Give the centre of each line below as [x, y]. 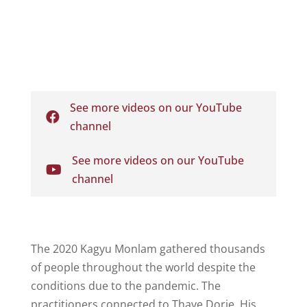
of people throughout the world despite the [143, 267]
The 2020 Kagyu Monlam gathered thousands [148, 248]
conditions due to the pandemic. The [125, 285]
